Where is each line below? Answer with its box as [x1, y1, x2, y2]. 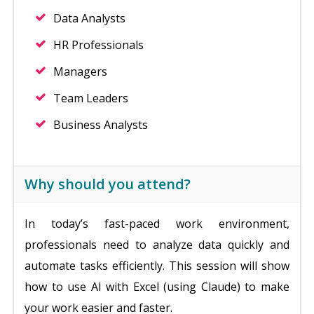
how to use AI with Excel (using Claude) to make [25, 279, 289, 294]
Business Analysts [53, 117, 148, 132]
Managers [53, 64, 107, 79]
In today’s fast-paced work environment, [25, 216, 289, 231]
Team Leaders [53, 90, 128, 106]
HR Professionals [53, 37, 144, 53]
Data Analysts [53, 11, 125, 26]
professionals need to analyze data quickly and [25, 237, 289, 252]
